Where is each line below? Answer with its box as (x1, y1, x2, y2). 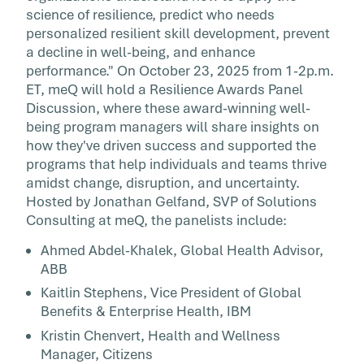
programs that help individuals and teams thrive (26, 155, 327, 173)
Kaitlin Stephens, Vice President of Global (41, 284, 301, 302)
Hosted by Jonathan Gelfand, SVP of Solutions (26, 193, 317, 210)
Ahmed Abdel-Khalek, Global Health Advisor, (41, 240, 323, 259)
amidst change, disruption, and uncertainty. (26, 174, 300, 192)
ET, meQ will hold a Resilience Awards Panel (26, 80, 303, 98)
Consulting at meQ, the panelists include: (26, 211, 287, 229)
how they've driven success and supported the (26, 136, 316, 154)
